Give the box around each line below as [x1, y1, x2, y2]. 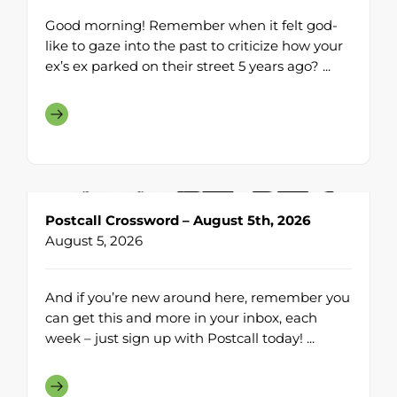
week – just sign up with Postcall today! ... [45, 330, 315, 347]
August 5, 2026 [45, 232, 143, 250]
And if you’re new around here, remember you [45, 289, 350, 307]
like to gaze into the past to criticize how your [45, 37, 343, 55]
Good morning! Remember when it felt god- [45, 17, 338, 35]
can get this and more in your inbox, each [45, 309, 317, 327]
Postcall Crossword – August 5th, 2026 [45, 212, 311, 230]
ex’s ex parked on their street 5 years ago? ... [45, 58, 331, 75]
